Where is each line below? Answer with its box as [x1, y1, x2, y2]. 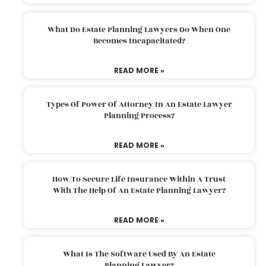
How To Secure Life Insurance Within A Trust [52, 173, 226, 185]
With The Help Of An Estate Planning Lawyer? [52, 184, 226, 197]
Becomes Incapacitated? [93, 34, 185, 47]
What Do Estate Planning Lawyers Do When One [47, 23, 230, 36]
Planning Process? [103, 109, 175, 122]
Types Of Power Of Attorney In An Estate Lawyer [46, 98, 232, 110]
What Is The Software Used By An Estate [62, 248, 216, 260]
